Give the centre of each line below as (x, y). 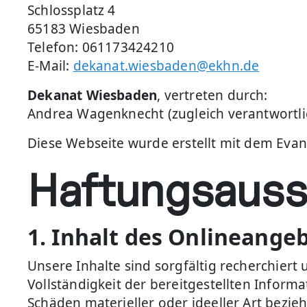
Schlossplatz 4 (72, 10)
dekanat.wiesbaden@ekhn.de (166, 66)
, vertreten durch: (212, 95)
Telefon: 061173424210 (101, 47)
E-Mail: (50, 66)
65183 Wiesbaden (84, 29)
